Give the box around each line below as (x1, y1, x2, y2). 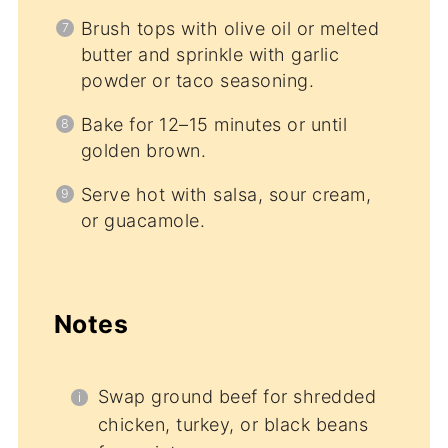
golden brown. (80, 140, 207, 162)
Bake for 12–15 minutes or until (80, 114, 348, 136)
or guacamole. (80, 210, 206, 232)
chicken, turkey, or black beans (97, 413, 369, 435)
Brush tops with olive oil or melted (80, 18, 380, 40)
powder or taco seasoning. (80, 70, 315, 92)
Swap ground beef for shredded (97, 385, 377, 407)
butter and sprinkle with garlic (80, 44, 340, 66)
